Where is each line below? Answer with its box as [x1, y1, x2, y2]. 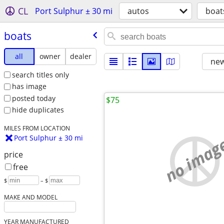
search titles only [11, 69, 69, 79]
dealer [70, 51, 92, 61]
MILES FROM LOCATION [3, 124, 70, 132]
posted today [11, 93, 55, 103]
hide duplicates [11, 105, 64, 115]
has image [11, 81, 46, 91]
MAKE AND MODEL [3, 193, 57, 201]
